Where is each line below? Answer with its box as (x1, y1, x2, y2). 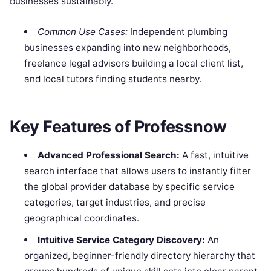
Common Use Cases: (37, 25, 128, 38)
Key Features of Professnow (10, 117, 227, 137)
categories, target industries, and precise (24, 197, 206, 209)
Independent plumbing (127, 25, 227, 38)
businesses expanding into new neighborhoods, (24, 41, 232, 53)
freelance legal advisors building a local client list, (24, 57, 244, 69)
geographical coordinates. (24, 212, 140, 224)
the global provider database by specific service (24, 181, 235, 193)
